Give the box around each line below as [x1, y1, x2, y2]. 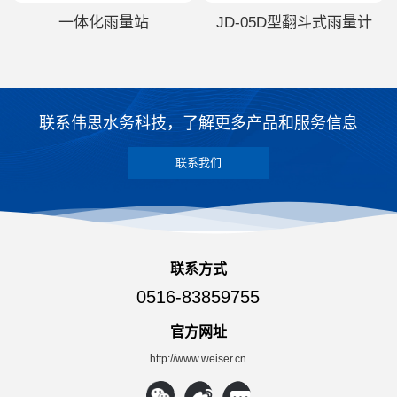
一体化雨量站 [58, 13, 149, 31]
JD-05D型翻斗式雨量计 [215, 13, 372, 31]
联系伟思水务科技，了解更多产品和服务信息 [38, 113, 358, 132]
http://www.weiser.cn [150, 352, 247, 365]
